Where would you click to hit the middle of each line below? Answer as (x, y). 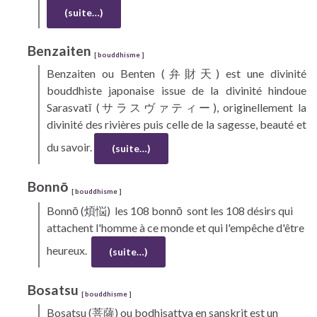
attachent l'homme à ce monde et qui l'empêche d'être (175, 227)
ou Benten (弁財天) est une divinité (204, 74)
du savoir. (70, 147)
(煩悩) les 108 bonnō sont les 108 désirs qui (187, 210)
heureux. (69, 250)
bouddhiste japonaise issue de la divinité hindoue (177, 91)
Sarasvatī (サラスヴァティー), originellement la (177, 108)
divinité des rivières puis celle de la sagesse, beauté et (177, 125)
